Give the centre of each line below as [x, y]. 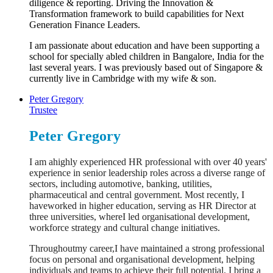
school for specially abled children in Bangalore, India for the [147, 56]
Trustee [43, 110]
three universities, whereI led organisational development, [140, 216]
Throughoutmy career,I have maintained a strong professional [147, 248]
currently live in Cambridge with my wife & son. [123, 78]
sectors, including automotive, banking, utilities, [121, 183]
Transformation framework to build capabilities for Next [136, 13]
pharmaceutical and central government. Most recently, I [137, 194]
